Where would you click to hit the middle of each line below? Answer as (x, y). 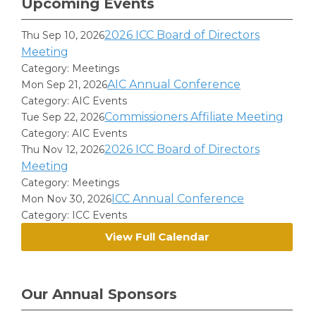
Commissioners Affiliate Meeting (194, 117)
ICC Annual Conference (178, 199)
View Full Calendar (157, 237)
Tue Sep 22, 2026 (63, 117)
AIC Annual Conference (174, 84)
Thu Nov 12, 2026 (63, 150)
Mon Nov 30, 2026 (67, 199)
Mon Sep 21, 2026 (65, 85)
